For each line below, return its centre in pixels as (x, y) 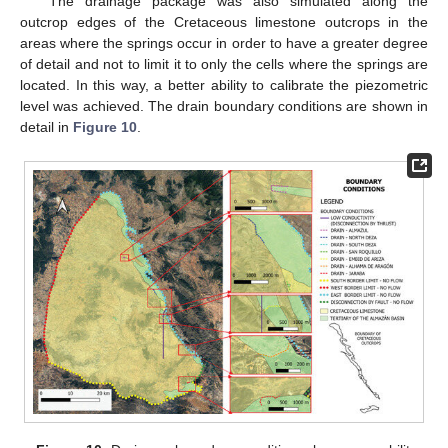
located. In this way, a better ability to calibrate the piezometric (224, 85)
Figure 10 (105, 127)
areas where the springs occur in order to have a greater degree (224, 43)
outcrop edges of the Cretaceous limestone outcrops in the (224, 22)
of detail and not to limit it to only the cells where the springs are (224, 64)
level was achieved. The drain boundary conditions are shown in (224, 106)
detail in (46, 127)
